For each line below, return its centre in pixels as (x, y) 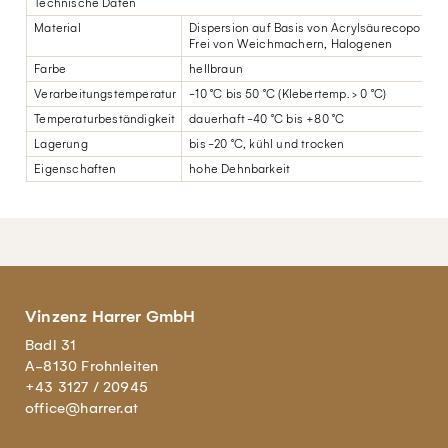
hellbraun (214, 68)
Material (56, 27)
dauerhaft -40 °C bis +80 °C (265, 118)
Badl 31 (51, 345)
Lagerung (59, 143)
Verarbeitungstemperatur (104, 93)
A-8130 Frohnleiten (92, 366)
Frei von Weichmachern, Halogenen (289, 43)
